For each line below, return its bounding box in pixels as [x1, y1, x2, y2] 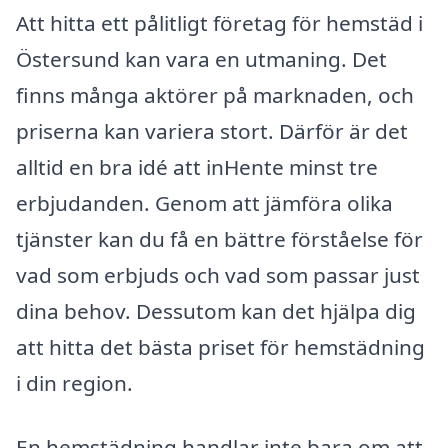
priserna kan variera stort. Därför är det [16, 117, 408, 146]
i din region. [16, 369, 133, 398]
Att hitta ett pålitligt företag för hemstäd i [16, 9, 423, 38]
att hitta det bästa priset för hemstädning [16, 333, 425, 362]
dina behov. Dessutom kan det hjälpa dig [16, 297, 416, 326]
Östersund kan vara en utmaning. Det [16, 45, 387, 74]
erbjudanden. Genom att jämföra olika [16, 189, 393, 218]
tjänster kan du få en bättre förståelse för [16, 225, 423, 254]
